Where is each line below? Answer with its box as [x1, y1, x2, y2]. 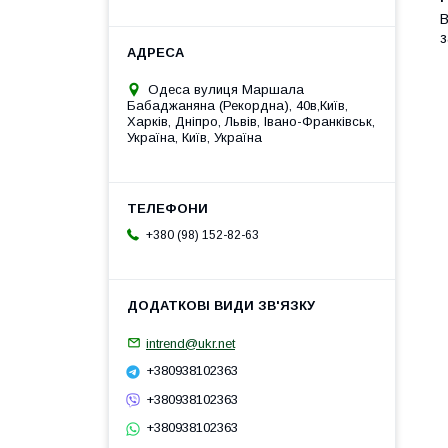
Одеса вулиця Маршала [148, 81, 304, 97]
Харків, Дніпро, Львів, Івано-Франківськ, [127, 113, 375, 129]
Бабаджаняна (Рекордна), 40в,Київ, [127, 97, 348, 113]
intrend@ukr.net [146, 335, 235, 351]
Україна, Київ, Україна [127, 129, 262, 145]
